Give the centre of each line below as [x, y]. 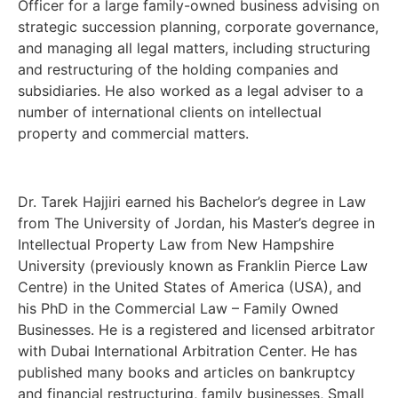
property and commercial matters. [133, 133]
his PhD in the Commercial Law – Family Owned [178, 308]
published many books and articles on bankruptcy [187, 372]
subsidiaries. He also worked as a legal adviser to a [191, 90]
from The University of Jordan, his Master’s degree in [196, 223]
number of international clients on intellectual [170, 111]
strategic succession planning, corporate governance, [198, 26]
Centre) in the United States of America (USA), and [190, 287]
